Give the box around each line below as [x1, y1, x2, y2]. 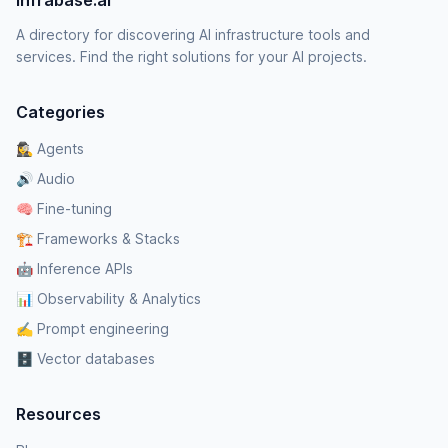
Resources [16, 404, 101, 424]
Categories [16, 102, 105, 122]
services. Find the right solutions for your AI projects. [16, 48, 367, 65]
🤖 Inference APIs [16, 260, 133, 277]
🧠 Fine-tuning [16, 200, 112, 217]
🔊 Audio [16, 170, 75, 187]
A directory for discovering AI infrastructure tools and [16, 26, 370, 43]
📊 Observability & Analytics [16, 290, 201, 307]
